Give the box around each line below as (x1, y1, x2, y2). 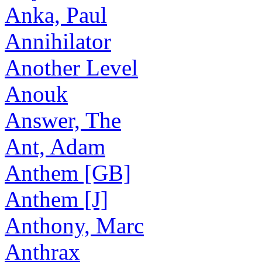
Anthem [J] (5, 187, 108, 212)
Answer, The (5, 108, 121, 133)
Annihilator (5, 29, 111, 54)
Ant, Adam (5, 134, 105, 159)
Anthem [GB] (5, 160, 131, 185)
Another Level (5, 55, 138, 80)
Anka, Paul (5, 2, 107, 27)
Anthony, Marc (5, 213, 144, 238)
